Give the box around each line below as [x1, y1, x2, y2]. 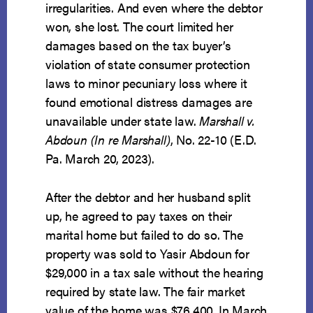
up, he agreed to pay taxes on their [45, 207, 233, 225]
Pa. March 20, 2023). [45, 150, 155, 168]
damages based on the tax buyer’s [45, 36, 231, 54]
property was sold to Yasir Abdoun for [45, 245, 249, 263]
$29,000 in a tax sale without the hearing [45, 263, 263, 282]
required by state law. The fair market [45, 282, 245, 300]
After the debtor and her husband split [45, 188, 251, 206]
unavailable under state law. [45, 112, 200, 130]
